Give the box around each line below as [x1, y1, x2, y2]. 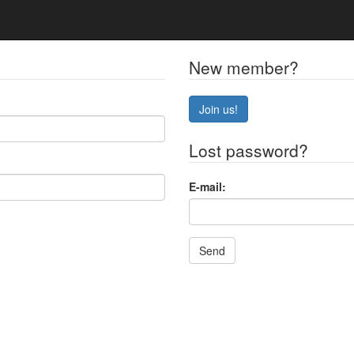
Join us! [199, 101, 238, 117]
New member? [189, 55, 299, 79]
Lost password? [189, 138, 308, 162]
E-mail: [189, 179, 226, 194]
